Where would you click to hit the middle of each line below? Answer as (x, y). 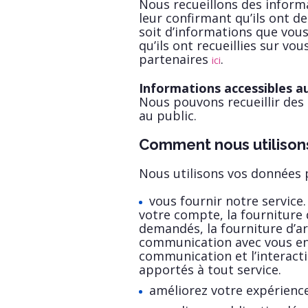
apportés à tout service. (210, 269)
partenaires (175, 59)
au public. (168, 115)
